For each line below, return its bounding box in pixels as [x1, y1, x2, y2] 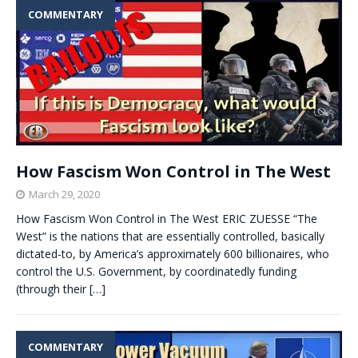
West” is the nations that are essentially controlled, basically [16, 229, 324, 245]
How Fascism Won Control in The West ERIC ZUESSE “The [16, 211, 317, 227]
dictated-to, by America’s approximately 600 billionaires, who [16, 246, 329, 262]
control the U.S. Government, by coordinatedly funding [16, 264, 296, 280]
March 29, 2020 [29, 187, 100, 202]
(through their [16, 281, 89, 297]
